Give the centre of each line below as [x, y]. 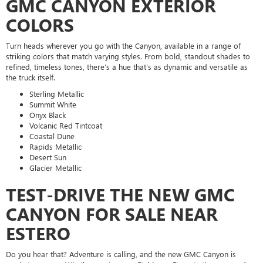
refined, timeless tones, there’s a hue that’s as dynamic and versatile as [127, 66]
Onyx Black [48, 114]
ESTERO [38, 233]
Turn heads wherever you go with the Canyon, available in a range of [123, 45]
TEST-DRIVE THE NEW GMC [120, 194]
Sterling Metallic [57, 93]
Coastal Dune [52, 136]
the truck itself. [31, 77]
